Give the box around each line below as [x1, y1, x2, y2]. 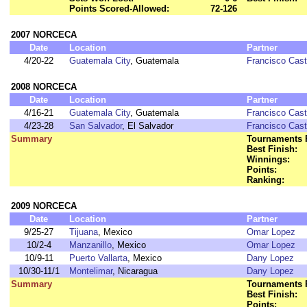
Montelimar [69, 266, 112, 276]
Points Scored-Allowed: [69, 3, 169, 14]
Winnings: [247, 154, 290, 164]
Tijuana [69, 227, 98, 237]
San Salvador [69, 121, 122, 131]
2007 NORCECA [11, 29, 77, 40]
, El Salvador [122, 121, 173, 131]
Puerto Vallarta [69, 253, 127, 263]
